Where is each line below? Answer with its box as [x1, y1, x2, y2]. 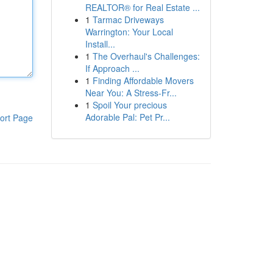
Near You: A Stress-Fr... [85, 87, 177, 99]
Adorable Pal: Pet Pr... [85, 111, 170, 123]
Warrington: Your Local [85, 26, 173, 38]
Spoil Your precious [92, 99, 167, 111]
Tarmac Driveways [92, 13, 164, 26]
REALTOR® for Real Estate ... [85, 1, 200, 13]
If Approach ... [85, 62, 140, 74]
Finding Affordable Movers [92, 74, 194, 87]
